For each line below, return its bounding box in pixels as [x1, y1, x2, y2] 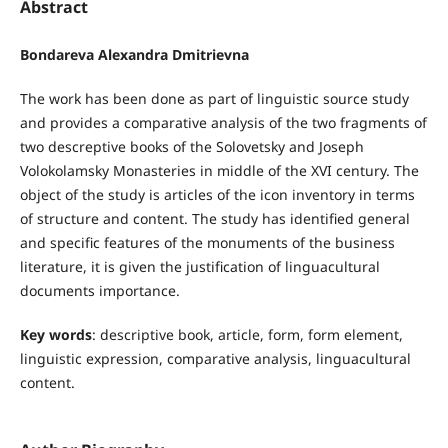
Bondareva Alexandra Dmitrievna [19, 44, 249, 64]
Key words [19, 324, 92, 344]
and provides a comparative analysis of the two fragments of [19, 112, 427, 132]
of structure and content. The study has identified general [19, 208, 410, 228]
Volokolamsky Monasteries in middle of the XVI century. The [19, 160, 419, 180]
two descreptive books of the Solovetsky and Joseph [19, 136, 364, 156]
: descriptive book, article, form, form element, [91, 324, 403, 344]
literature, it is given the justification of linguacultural [19, 256, 380, 276]
